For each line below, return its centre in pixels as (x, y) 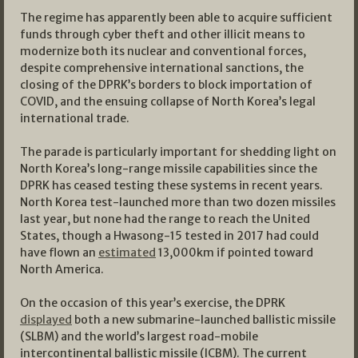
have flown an (59, 253)
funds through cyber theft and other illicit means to (163, 35)
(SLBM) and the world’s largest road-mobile (139, 337)
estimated (127, 253)
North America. (62, 270)
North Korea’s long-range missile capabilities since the (169, 169)
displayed (46, 320)
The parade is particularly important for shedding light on (178, 152)
